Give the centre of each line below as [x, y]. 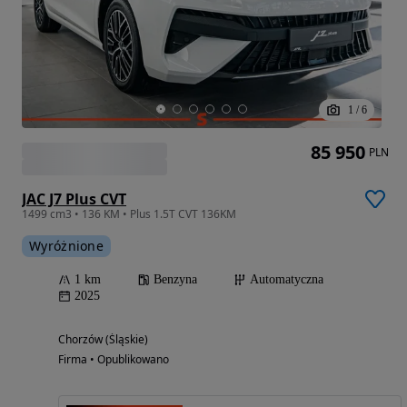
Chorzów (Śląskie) [103, 339]
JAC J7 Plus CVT [74, 199]
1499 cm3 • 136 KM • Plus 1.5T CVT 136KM [129, 213]
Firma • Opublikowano [114, 359]
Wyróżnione [66, 245]
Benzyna [175, 279]
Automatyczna [287, 279]
